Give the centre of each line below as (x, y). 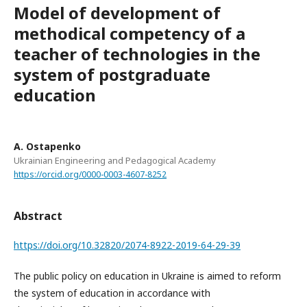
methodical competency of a (130, 33)
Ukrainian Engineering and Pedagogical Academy (115, 160)
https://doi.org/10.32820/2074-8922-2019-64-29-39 (127, 245)
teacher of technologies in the (137, 54)
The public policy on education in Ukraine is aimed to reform (147, 275)
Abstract (38, 216)
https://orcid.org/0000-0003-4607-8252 (90, 174)
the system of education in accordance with (112, 293)
